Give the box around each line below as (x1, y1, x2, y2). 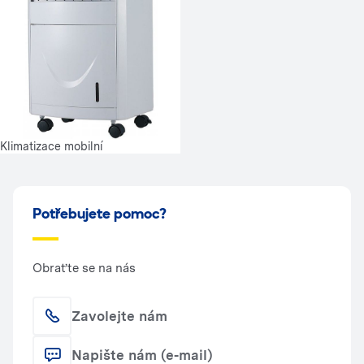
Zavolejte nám (71, 307, 167, 324)
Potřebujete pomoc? (32, 207, 167, 223)
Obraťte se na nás (32, 261, 136, 275)
